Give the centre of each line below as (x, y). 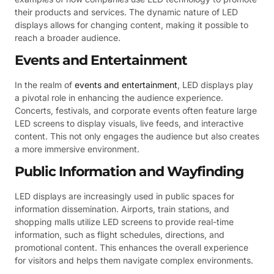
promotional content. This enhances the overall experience (131, 248)
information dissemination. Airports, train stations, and (122, 209)
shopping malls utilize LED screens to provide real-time (124, 222)
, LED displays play (215, 85)
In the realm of (45, 85)
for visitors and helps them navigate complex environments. (134, 261)
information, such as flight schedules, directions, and (120, 235)
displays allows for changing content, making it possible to (131, 24)
